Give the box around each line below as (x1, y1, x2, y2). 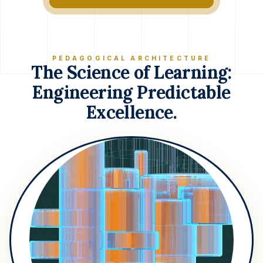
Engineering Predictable (32, 80, 231, 103)
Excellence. (86, 100, 177, 123)
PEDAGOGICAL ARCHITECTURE (52, 54, 211, 62)
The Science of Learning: (31, 60, 232, 83)
